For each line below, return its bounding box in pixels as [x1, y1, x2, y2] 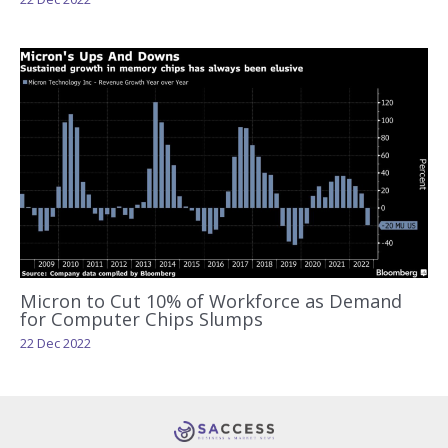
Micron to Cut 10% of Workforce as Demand [20, 289, 402, 314]
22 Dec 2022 [20, 334, 91, 353]
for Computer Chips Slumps [20, 307, 263, 332]
